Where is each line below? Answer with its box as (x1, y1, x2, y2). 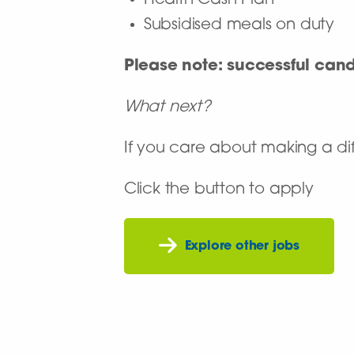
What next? (123, 100, 211, 116)
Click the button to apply (123, 182, 314, 198)
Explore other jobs (184, 239, 300, 253)
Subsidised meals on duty (143, 17, 334, 34)
